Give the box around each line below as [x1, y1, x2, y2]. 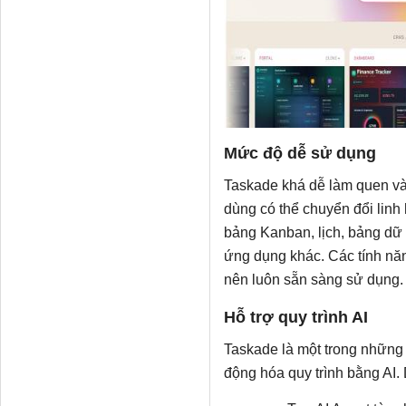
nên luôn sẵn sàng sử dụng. [223, 272, 403, 288]
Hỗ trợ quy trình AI [223, 308, 368, 327]
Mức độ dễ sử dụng [223, 144, 376, 163]
